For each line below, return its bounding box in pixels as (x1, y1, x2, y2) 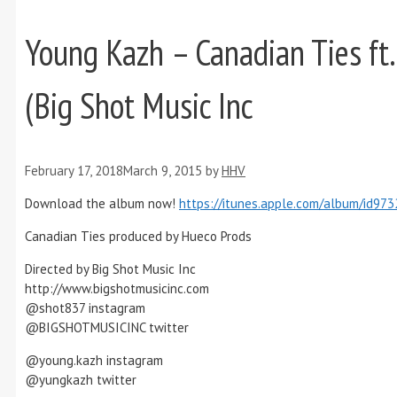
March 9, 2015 (123, 162, 202, 180)
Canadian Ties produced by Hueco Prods (25, 228, 252, 245)
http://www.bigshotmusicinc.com (25, 280, 209, 298)
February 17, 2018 (25, 162, 123, 180)
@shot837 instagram (25, 300, 145, 317)
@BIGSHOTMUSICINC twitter (25, 319, 189, 337)
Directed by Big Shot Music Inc (25, 261, 196, 278)
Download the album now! (25, 195, 179, 213)
